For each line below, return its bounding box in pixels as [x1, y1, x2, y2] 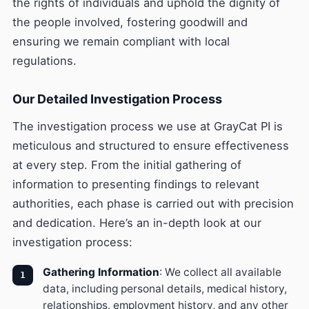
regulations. [12, 54, 77, 68]
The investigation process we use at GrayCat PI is [12, 119, 283, 133]
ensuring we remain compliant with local [12, 34, 230, 48]
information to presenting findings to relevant [12, 177, 259, 191]
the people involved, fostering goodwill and [12, 15, 248, 29]
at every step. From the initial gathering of [12, 158, 241, 172]
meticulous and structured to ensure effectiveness [12, 139, 289, 152]
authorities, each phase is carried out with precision [12, 197, 294, 210]
